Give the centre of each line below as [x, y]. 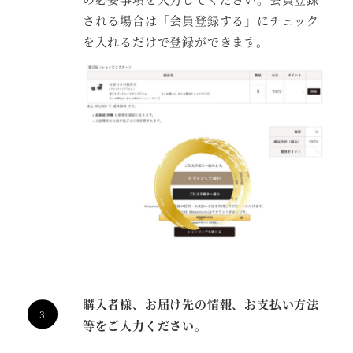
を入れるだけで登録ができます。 [175, 41]
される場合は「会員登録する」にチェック [201, 20]
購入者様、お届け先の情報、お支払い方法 [201, 303]
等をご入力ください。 [145, 325]
